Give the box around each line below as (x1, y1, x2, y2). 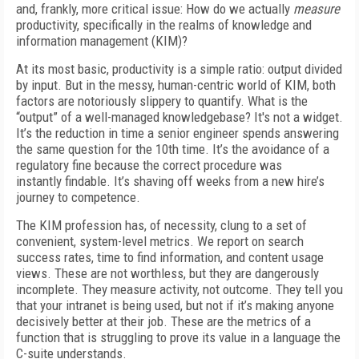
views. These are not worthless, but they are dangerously (16, 265, 319, 281)
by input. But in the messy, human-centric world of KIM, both (16, 77, 336, 93)
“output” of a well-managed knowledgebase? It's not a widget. (16, 109, 343, 125)
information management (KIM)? (16, 33, 188, 49)
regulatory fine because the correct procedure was (16, 157, 282, 173)
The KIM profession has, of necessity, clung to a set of (16, 217, 307, 233)
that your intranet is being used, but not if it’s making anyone (16, 297, 334, 313)
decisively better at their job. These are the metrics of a (16, 313, 311, 329)
